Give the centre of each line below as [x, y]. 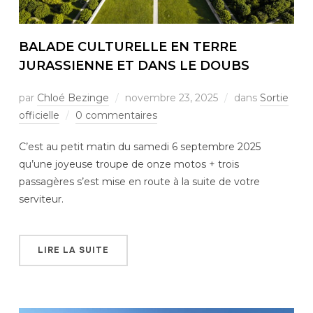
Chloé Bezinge [73, 97]
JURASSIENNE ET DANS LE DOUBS [134, 65]
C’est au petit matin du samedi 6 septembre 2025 [139, 146]
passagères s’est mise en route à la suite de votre [139, 181]
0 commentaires [116, 115]
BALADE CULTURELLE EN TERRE [128, 46]
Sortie [274, 97]
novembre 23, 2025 [171, 97]
